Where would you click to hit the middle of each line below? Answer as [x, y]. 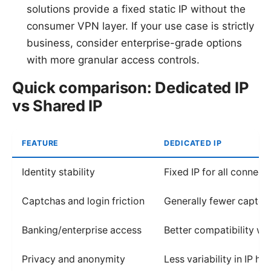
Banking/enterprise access [82, 230]
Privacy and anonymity [73, 259]
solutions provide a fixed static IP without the [136, 9]
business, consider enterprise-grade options [134, 43]
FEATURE [41, 143]
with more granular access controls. [113, 60]
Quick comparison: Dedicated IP [131, 87]
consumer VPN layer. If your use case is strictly [140, 26]
